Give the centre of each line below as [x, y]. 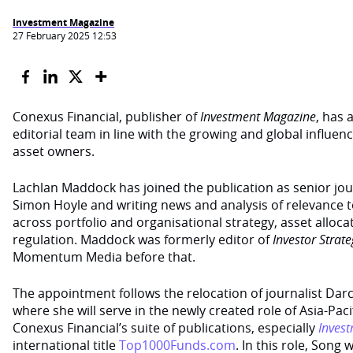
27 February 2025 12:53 [65, 35]
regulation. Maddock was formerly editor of [143, 240]
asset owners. [54, 151]
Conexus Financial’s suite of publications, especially [165, 328]
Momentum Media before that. [104, 257]
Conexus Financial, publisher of [106, 117]
